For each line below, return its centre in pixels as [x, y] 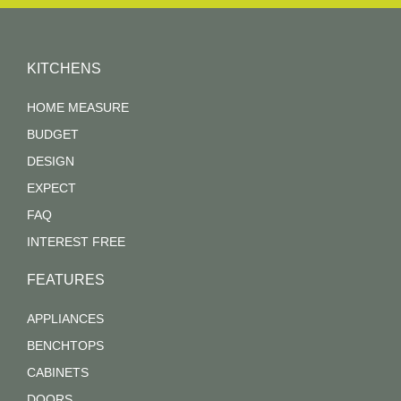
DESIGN [51, 162]
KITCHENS [64, 69]
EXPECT [51, 188]
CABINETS [58, 373]
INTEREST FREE [76, 242]
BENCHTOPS [65, 346]
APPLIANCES [65, 319]
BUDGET [53, 135]
